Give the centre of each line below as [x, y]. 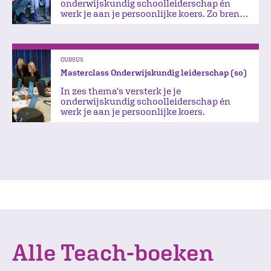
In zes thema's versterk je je [121, 90]
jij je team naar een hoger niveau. [133, 23]
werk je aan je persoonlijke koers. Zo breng [152, 13]
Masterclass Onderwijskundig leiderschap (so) [154, 72]
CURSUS [72, 59]
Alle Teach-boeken [113, 252]
